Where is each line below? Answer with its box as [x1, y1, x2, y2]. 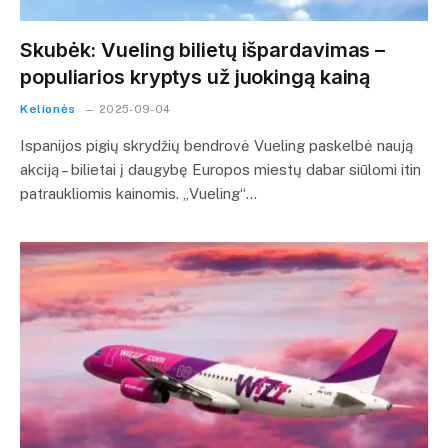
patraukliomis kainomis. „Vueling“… [20, 185, 257, 202]
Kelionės [20, 102, 76, 116]
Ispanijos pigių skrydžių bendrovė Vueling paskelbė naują [20, 137, 413, 154]
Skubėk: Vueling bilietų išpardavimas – [20, 38, 386, 62]
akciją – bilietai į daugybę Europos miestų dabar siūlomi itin [20, 161, 421, 178]
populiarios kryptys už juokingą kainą [20, 65, 371, 89]
